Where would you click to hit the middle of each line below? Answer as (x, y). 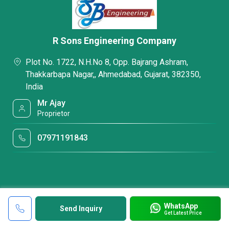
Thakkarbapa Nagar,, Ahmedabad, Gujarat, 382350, (113, 74)
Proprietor (54, 113)
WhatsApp (181, 206)
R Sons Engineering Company (114, 41)
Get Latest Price (183, 213)
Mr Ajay (52, 103)
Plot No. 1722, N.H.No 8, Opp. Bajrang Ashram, (107, 62)
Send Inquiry (81, 209)
